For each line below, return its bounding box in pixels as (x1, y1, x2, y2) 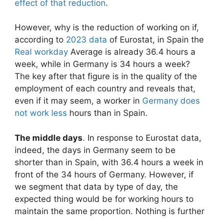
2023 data (66, 35, 107, 45)
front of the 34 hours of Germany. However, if (15, 169, 194, 179)
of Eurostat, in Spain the (107, 35, 204, 45)
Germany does (142, 96, 200, 106)
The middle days (15, 132, 83, 143)
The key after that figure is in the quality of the (15, 71, 197, 82)
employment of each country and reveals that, (15, 84, 196, 94)
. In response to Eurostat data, (83, 132, 201, 143)
